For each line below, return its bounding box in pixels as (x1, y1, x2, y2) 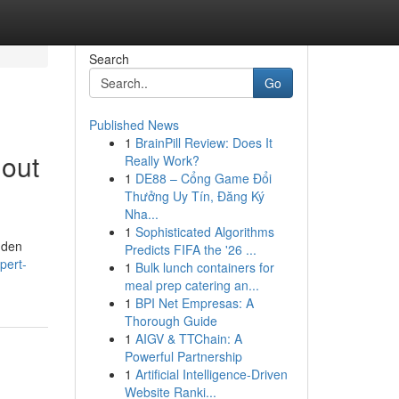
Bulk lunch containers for (134, 258, 274, 276)
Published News (88, 116, 179, 134)
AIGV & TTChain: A (134, 330, 242, 347)
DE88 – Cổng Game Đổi (134, 169, 272, 187)
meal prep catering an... (124, 276, 259, 294)
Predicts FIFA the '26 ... (124, 240, 256, 258)
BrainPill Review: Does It (134, 134, 273, 151)
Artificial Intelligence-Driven (134, 365, 288, 383)
